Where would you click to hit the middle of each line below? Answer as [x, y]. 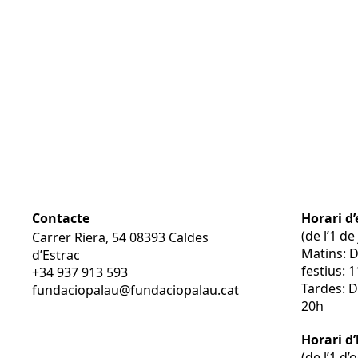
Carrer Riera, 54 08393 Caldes [120, 237]
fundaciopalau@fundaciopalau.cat [135, 290]
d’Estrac [56, 255]
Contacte [61, 218]
